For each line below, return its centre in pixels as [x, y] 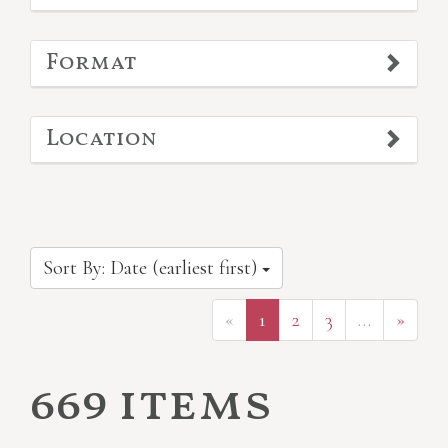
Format [91, 63]
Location [101, 139]
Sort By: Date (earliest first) [152, 268]
